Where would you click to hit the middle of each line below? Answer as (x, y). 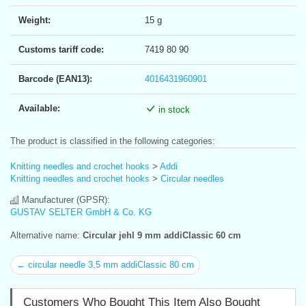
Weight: (34, 20)
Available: (39, 108)
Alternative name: (46, 235)
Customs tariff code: (61, 49)
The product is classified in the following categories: (113, 141)
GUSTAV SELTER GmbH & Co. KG (81, 212)
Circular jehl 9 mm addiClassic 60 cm (162, 235)
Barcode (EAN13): (55, 79)
